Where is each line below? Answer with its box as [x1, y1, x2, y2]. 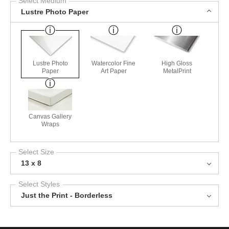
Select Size [18, 148, 54, 156]
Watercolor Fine [91, 60, 136, 67]
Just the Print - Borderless [21, 191, 112, 200]
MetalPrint [163, 67, 191, 75]
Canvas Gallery [29, 113, 72, 121]
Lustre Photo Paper [21, 7, 88, 16]
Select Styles [18, 180, 60, 189]
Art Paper [100, 67, 127, 75]
